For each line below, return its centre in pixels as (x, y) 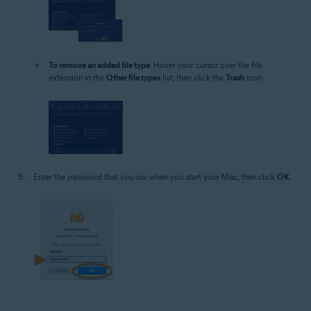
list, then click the (193, 77)
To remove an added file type (99, 65)
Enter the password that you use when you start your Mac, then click (155, 176)
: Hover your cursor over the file (206, 65)
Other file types (133, 77)
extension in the (77, 77)
